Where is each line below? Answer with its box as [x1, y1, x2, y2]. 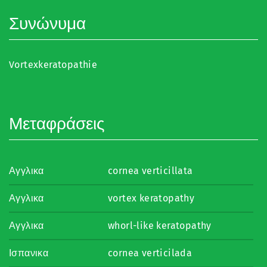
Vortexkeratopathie [9, 58, 98, 70]
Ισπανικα [9, 247, 49, 259]
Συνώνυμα [9, 13, 86, 33]
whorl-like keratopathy [108, 219, 212, 231]
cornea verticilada [108, 247, 193, 259]
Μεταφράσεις [9, 113, 105, 133]
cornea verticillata [108, 164, 193, 176]
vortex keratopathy [108, 192, 195, 204]
